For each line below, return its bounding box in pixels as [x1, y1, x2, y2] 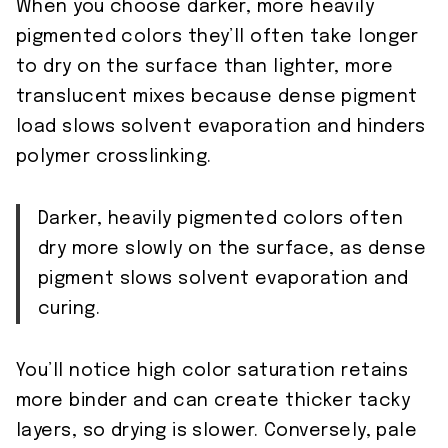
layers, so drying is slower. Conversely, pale [16, 422, 418, 441]
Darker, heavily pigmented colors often [38, 210, 404, 229]
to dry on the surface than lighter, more [16, 58, 394, 77]
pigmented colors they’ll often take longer [16, 28, 419, 47]
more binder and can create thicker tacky [16, 392, 411, 411]
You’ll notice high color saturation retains [16, 362, 409, 381]
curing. [38, 300, 101, 319]
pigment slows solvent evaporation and [38, 270, 409, 289]
